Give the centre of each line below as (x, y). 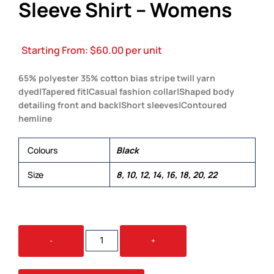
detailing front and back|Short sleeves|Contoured (123, 105)
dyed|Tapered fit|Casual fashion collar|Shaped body (126, 91)
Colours (43, 150)
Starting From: (56, 50)
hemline (35, 118)
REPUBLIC (102, 243)
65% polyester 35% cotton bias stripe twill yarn (117, 78)
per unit (143, 50)
